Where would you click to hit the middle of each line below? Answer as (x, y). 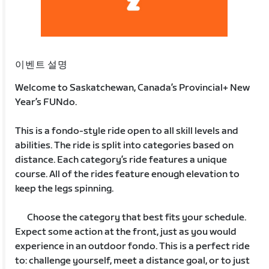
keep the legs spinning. (65, 189)
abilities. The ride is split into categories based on (125, 145)
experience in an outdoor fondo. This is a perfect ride (133, 246)
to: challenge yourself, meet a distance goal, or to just (133, 261)
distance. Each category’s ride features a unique (121, 160)
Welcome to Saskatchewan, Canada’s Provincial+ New (133, 88)
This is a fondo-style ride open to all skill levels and (127, 131)
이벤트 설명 (41, 65)
